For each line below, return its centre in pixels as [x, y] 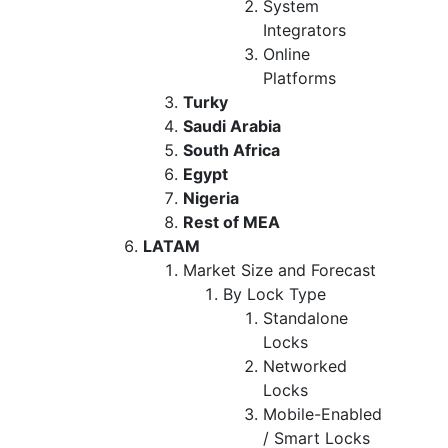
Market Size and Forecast [279, 269]
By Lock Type [274, 293]
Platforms [299, 77]
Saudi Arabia [232, 125]
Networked [305, 365]
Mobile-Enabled [322, 413]
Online [286, 53]
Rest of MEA [231, 221]
